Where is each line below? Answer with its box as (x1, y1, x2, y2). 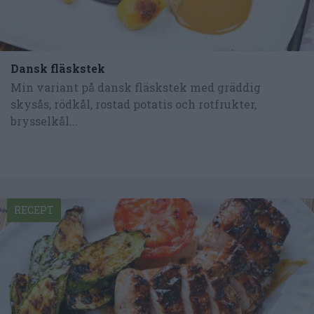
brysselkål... (11, 113, 78, 128)
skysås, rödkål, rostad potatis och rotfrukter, (11, 96, 257, 111)
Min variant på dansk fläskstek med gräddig (11, 79, 261, 95)
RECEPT (14, 203, 54, 217)
